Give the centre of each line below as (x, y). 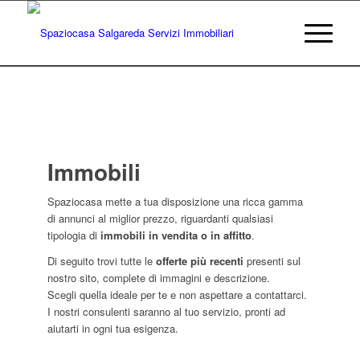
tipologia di (72, 235)
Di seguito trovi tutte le (101, 261)
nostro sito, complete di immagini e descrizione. (158, 278)
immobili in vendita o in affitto (174, 235)
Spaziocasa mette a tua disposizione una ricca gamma (175, 202)
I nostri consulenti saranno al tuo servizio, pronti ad (166, 312)
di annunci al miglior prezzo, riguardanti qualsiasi (160, 219)
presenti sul (272, 261)
